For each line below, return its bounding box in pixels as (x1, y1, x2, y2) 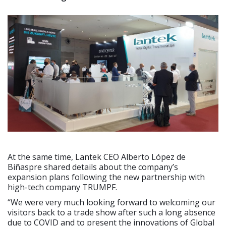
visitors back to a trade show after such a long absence (8, 207, 215, 218)
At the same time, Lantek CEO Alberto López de (8, 151, 186, 163)
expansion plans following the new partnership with (8, 172, 205, 183)
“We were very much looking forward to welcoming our (8, 197, 215, 208)
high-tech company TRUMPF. (8, 182, 117, 193)
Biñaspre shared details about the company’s (8, 161, 178, 173)
